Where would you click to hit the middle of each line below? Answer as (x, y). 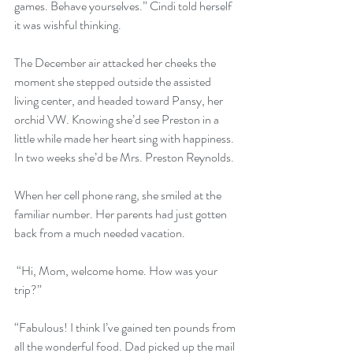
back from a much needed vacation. (100, 232)
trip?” (28, 289)
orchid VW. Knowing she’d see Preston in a (118, 119)
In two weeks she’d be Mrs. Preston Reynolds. (124, 157)
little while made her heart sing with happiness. (125, 138)
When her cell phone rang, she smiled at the (119, 195)
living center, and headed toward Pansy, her (120, 100)
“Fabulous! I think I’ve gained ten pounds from (126, 327)
